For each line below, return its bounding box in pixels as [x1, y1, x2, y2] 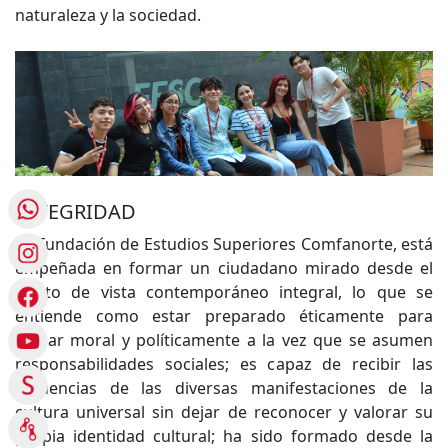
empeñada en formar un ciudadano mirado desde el [15, 257, 433, 280]
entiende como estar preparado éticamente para [15, 305, 433, 328]
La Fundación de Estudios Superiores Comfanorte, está [15, 233, 433, 256]
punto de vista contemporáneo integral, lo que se [15, 281, 433, 304]
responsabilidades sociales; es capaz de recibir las [15, 353, 433, 376]
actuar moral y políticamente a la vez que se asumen [15, 329, 433, 352]
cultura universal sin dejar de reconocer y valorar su [15, 401, 433, 424]
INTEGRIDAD [15, 198, 136, 226]
